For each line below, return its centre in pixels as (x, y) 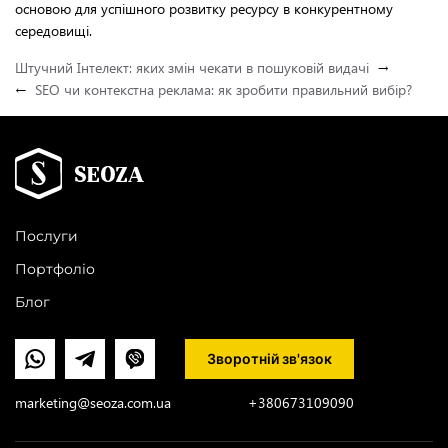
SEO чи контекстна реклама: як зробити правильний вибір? (223, 90)
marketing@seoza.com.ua (93, 403)
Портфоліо (55, 269)
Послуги (46, 236)
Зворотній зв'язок (269, 359)
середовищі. (53, 31)
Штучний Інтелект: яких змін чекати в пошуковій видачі (192, 68)
